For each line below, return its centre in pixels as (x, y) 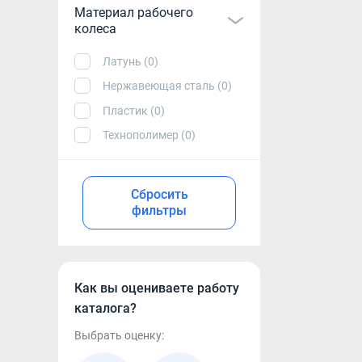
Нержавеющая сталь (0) (167, 86)
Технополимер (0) (149, 135)
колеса (95, 28)
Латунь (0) (130, 62)
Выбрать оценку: (119, 335)
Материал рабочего (134, 12)
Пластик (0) (134, 110)
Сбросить (159, 194)
